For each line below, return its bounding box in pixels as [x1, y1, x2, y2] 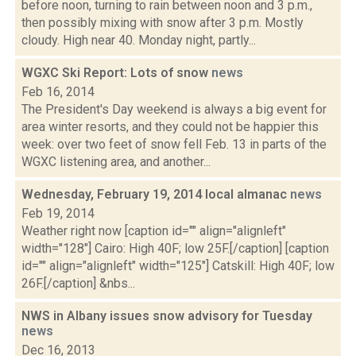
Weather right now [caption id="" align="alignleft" [21, 223, 286, 238]
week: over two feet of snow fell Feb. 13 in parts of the [21, 137, 327, 152]
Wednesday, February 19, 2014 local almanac [21, 187, 290, 202]
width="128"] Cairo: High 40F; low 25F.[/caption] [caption [21, 241, 329, 256]
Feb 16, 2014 [21, 84, 95, 99]
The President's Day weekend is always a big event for [21, 102, 327, 117]
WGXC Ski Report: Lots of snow [21, 65, 211, 80]
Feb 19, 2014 [21, 206, 95, 221]
